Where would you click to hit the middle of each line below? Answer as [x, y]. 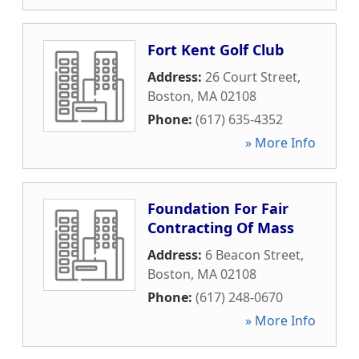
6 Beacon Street [253, 255]
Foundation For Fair [218, 208]
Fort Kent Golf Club [216, 50]
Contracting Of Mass [221, 228]
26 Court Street [251, 77]
